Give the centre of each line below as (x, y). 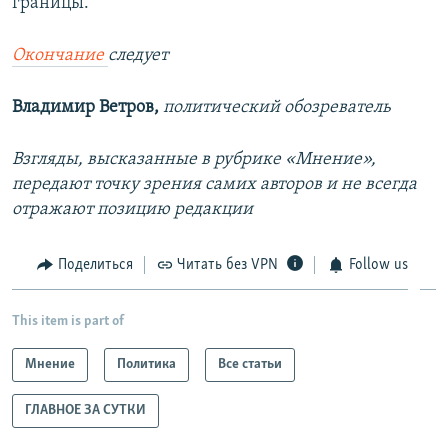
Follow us (378, 265)
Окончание (60, 56)
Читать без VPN (227, 265)
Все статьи (250, 364)
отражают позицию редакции (132, 210)
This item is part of (68, 321)
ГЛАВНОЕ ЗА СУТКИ (85, 410)
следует (138, 56)
